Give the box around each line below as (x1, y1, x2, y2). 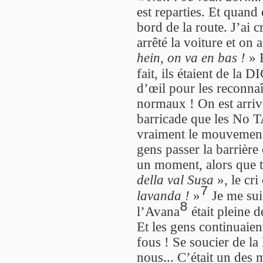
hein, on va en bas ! (137, 49, 245, 65)
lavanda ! (137, 188, 190, 204)
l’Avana (137, 203, 180, 219)
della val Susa (137, 172, 214, 188)
